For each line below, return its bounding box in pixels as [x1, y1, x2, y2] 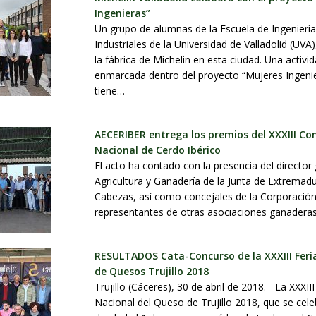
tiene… [95, 84, 126, 98]
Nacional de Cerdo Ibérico [95, 143, 221, 157]
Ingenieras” [95, 6, 151, 20]
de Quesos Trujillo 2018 [95, 265, 209, 279]
